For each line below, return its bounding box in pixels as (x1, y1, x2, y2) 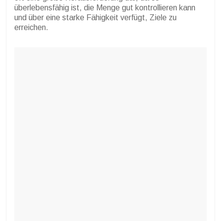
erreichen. (14, 23, 48, 32)
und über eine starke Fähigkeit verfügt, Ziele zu (14, 13, 177, 22)
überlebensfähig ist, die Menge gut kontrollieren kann (14, 3, 195, 12)
